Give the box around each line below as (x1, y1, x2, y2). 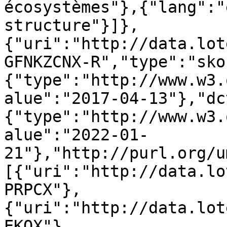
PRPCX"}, (4, 180, 81, 199)
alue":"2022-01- (4, 126, 148, 144)
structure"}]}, (4, 16, 139, 34)
